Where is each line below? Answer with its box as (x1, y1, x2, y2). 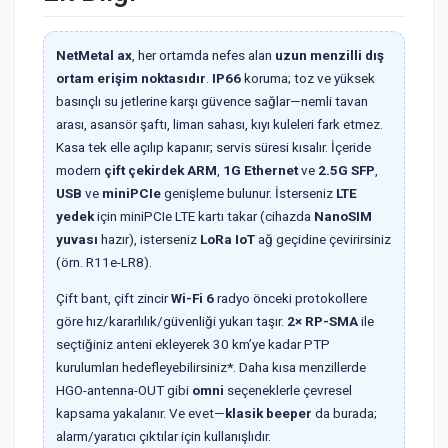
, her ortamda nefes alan (132, 46, 275, 63)
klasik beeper (225, 405, 312, 422)
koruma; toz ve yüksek (241, 69, 375, 86)
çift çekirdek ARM (104, 161, 217, 178)
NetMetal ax (56, 46, 132, 63)
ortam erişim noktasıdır (56, 69, 206, 86)
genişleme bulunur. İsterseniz (161, 184, 336, 201)
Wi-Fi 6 (171, 290, 214, 307)
